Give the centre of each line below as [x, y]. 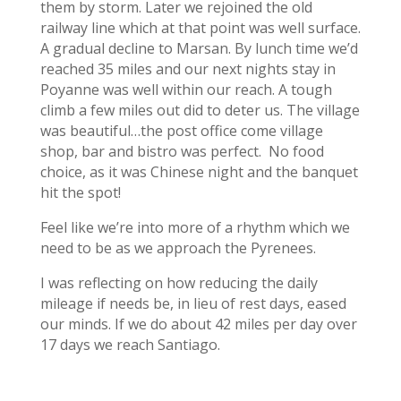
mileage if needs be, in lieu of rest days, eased [193, 303]
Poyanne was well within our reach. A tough [186, 89]
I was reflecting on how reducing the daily [179, 282]
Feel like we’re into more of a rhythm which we [195, 227]
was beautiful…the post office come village [181, 130]
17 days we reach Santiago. [130, 344]
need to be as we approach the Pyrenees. [178, 247]
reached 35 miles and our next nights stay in [188, 68]
